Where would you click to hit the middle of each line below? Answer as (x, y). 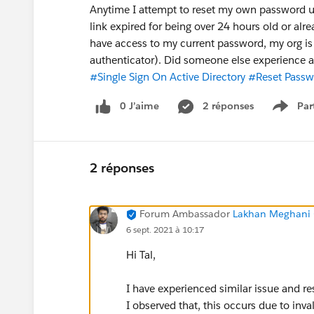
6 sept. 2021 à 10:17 (165, 229)
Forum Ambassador (185, 213)
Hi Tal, (141, 254)
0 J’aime (139, 106)
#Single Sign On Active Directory (168, 77)
